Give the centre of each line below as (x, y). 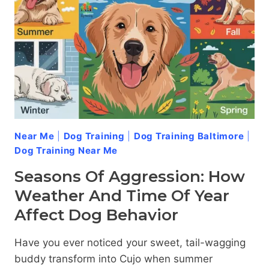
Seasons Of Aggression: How (130, 177)
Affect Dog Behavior (96, 215)
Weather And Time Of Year (122, 196)
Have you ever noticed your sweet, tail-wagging (130, 243)
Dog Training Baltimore (189, 136)
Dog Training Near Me (66, 151)
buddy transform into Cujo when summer (113, 259)
